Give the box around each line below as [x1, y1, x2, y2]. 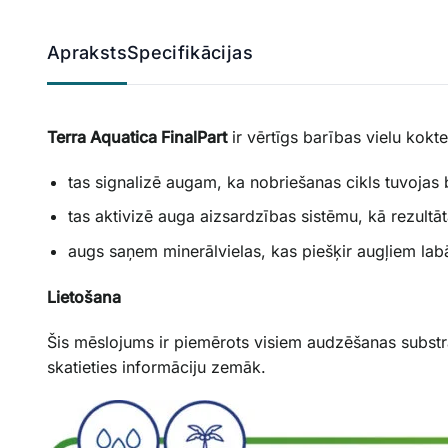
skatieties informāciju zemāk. [47, 356, 266, 377]
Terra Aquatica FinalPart [47, 126, 227, 147]
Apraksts [47, 41, 127, 63]
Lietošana [47, 286, 121, 307]
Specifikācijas [126, 41, 253, 63]
